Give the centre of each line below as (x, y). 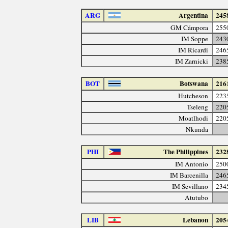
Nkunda (197, 129)
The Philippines (186, 151)
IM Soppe (195, 38)
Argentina (194, 15)
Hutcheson (193, 95)
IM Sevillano (190, 186)
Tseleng (198, 107)
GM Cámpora (190, 27)
